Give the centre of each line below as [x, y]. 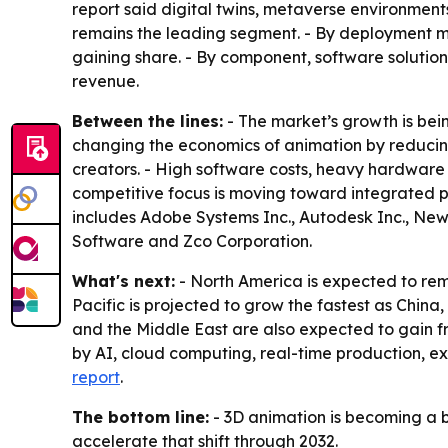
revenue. [105, 81]
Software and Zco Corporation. [192, 241]
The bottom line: [140, 417]
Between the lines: [147, 121]
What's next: [123, 281]
